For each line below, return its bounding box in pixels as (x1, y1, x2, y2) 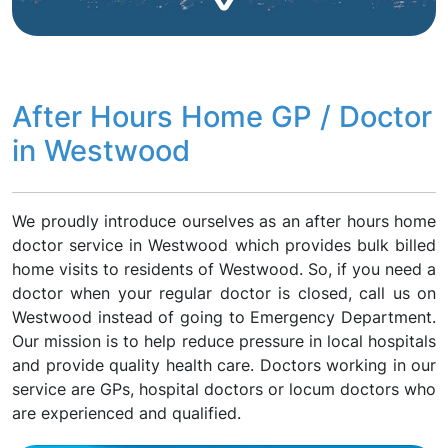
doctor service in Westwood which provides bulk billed (12, 235, 436, 255)
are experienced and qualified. (12, 403, 241, 423)
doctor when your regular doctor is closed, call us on (12, 283, 436, 303)
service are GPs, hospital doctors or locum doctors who (12, 379, 436, 399)
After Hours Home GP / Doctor (12, 99, 432, 134)
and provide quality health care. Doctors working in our (12, 355, 436, 375)
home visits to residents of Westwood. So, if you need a (12, 259, 436, 279)
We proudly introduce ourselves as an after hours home (12, 211, 436, 231)
